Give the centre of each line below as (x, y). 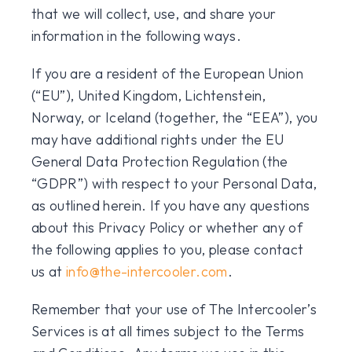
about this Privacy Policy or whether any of (167, 227)
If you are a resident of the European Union (168, 73)
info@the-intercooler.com (147, 271)
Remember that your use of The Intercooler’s (174, 309)
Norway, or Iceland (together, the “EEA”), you (175, 117)
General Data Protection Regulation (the (160, 161)
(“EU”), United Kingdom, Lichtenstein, (149, 95)
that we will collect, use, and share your (154, 14)
